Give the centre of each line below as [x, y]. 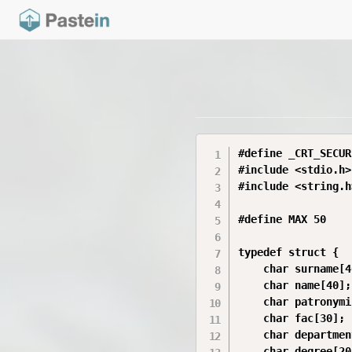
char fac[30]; [292, 318]
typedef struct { [289, 252]
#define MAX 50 [282, 219]
